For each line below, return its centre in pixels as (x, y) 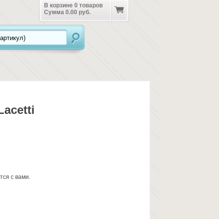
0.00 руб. (78, 12)
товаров (90, 5)
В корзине (59, 5)
